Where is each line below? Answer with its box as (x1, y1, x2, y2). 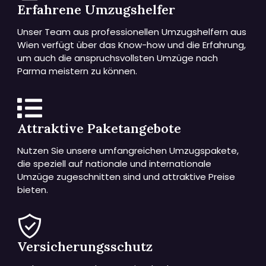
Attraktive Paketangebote (17, 119, 182, 137)
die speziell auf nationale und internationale (17, 157, 212, 170)
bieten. (17, 183, 49, 196)
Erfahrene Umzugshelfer (17, 1, 176, 18)
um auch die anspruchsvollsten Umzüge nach (17, 52, 218, 65)
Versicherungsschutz (17, 237, 153, 255)
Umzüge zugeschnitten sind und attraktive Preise (17, 170, 236, 183)
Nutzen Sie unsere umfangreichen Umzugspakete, (17, 144, 239, 157)
